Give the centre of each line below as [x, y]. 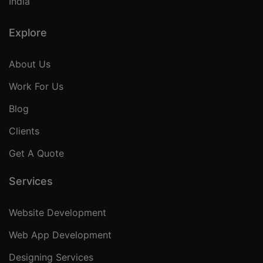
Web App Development [60, 235]
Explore [28, 33]
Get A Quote [36, 154]
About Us [30, 64]
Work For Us [36, 87]
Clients [24, 131]
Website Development [58, 213]
